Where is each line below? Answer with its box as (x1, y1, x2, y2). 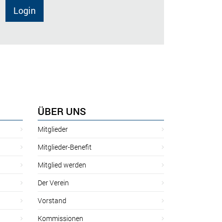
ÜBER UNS (38, 104, 86, 117)
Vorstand (38, 195, 66, 205)
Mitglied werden (38, 160, 86, 169)
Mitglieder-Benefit (38, 142, 92, 152)
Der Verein (38, 177, 69, 187)
